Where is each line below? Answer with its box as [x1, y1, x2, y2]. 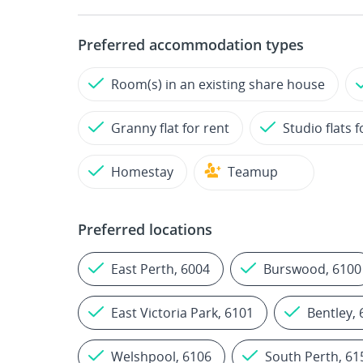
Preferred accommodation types [78, 35, 304, 54]
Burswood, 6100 [263, 260, 361, 278]
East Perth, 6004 [111, 260, 210, 278]
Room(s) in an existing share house [111, 75, 325, 93]
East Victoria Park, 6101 [111, 304, 254, 322]
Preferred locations [78, 220, 212, 239]
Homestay [111, 163, 173, 181]
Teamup [228, 163, 278, 181]
